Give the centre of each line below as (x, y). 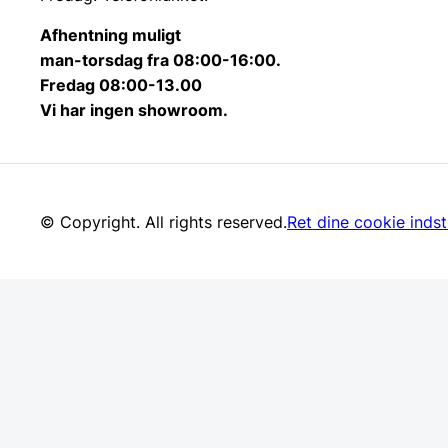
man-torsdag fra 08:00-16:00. (160, 60)
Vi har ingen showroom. (134, 110)
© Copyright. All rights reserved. (163, 221)
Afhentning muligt (110, 35)
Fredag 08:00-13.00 (121, 85)
